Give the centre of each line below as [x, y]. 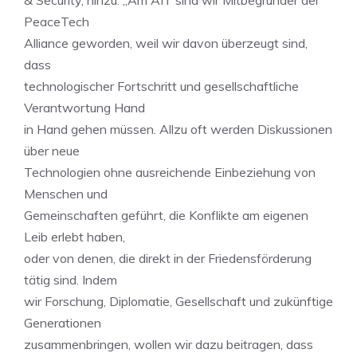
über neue [52, 151]
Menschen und [66, 194]
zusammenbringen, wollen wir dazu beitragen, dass [169, 344]
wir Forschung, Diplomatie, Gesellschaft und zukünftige [178, 301]
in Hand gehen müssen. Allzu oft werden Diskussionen [178, 129]
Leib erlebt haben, [75, 237]
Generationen [63, 323]
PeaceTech [57, 22]
